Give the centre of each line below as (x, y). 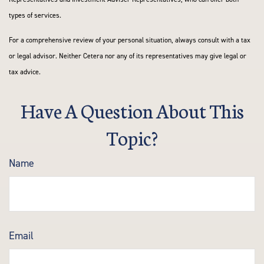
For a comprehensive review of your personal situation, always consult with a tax (130, 40)
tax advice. (25, 72)
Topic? (132, 137)
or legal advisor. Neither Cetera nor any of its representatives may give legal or (128, 56)
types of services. (35, 16)
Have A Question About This (132, 110)
